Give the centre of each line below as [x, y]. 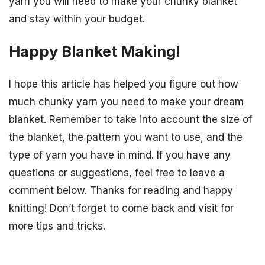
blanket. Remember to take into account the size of [130, 120]
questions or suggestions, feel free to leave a [117, 173]
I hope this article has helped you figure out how [124, 84]
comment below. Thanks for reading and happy [121, 191]
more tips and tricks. [57, 226]
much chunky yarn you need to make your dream [126, 102]
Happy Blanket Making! [95, 51]
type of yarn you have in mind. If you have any [120, 155]
